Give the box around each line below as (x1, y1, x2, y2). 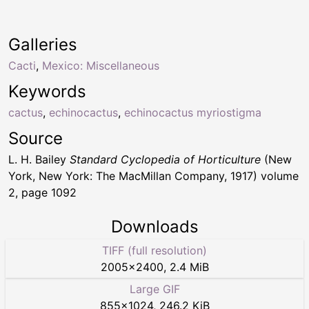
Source (8, 128, 63, 148)
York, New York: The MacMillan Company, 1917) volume (8, 168, 299, 183)
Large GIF (129, 281, 180, 296)
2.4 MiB (169, 259, 209, 274)
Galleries (8, 34, 77, 54)
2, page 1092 (8, 185, 77, 199)
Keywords (8, 81, 86, 101)
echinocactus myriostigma (124, 105, 261, 119)
